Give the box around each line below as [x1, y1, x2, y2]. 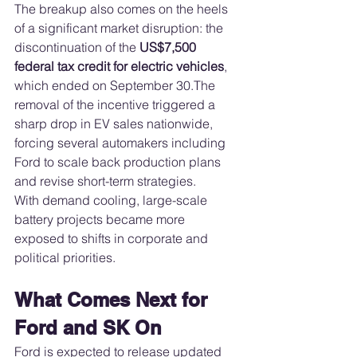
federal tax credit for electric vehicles [14, 58, 224, 75]
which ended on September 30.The [14, 77, 218, 94]
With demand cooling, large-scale [14, 192, 210, 209]
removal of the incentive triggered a [14, 96, 218, 113]
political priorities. [14, 249, 116, 266]
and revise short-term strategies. [14, 173, 196, 190]
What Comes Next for [14, 288, 213, 312]
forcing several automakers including [14, 135, 229, 151]
